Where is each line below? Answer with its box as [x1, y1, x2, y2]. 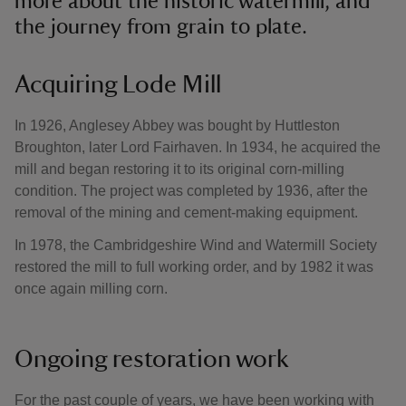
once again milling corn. [14, 281, 171, 296]
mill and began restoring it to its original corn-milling [14, 161, 344, 177]
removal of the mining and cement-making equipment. [14, 205, 358, 220]
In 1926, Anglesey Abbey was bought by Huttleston [14, 118, 340, 133]
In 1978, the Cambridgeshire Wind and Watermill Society [14, 237, 377, 253]
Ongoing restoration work [14, 346, 289, 372]
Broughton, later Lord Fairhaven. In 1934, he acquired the [14, 140, 381, 155]
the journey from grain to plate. [14, 16, 307, 38]
